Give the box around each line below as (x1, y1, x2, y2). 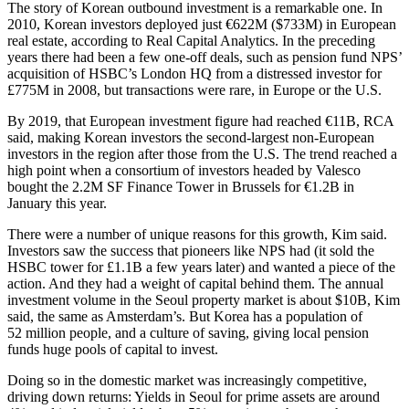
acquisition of (7, 65, 89, 81)
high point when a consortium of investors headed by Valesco (7, 162, 361, 178)
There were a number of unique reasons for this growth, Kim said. (7, 225, 387, 242)
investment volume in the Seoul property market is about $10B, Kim (7, 291, 400, 308)
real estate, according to (7, 32, 146, 48)
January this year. (7, 194, 107, 211)
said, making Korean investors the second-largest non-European (7, 129, 374, 145)
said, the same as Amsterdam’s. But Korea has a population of (7, 308, 362, 324)
